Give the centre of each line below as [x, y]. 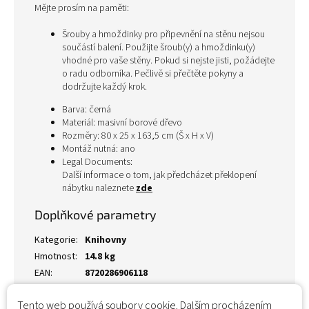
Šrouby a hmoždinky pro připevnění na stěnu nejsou [163, 34]
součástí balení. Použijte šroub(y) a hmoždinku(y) [159, 48]
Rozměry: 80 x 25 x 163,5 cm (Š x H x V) [138, 136]
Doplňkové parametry [96, 215]
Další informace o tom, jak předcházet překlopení [159, 175]
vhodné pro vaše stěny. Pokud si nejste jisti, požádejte [168, 61]
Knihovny [106, 240]
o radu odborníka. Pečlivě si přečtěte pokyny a [153, 74]
